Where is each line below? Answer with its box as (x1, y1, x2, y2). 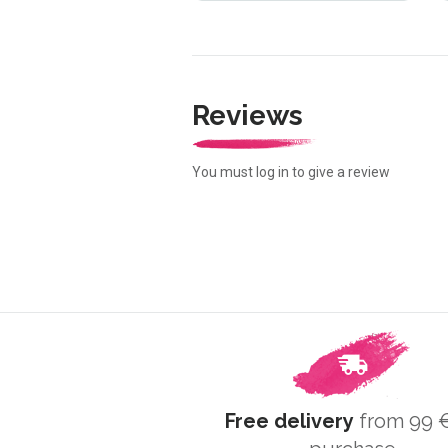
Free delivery (225, 408, 354, 433)
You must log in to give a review (192, 164, 390, 181)
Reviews (192, 99, 303, 133)
